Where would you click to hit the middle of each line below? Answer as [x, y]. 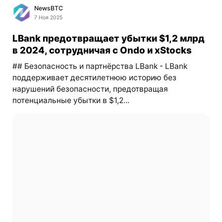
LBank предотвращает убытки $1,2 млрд [108, 38]
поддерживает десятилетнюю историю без [94, 77]
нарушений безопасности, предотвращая [90, 89]
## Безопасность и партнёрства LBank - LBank [100, 66]
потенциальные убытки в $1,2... [71, 100]
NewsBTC [49, 8]
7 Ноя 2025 [49, 18]
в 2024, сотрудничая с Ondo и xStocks [102, 50]
